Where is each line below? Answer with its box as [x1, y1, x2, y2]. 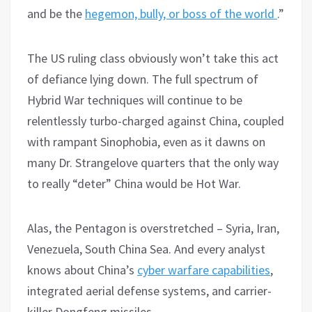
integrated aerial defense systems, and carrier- [27, 282, 272, 299]
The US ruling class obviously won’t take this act [27, 49, 279, 66]
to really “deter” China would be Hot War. [27, 175, 241, 192]
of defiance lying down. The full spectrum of [27, 70, 258, 87]
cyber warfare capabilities [137, 261, 270, 278]
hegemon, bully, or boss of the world [85, 5, 277, 22]
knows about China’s [27, 261, 137, 278]
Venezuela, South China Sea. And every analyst [27, 240, 265, 257]
